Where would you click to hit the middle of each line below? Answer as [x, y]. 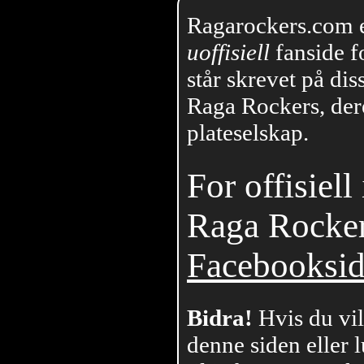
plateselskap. [248, 133]
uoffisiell [228, 52]
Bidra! [220, 318]
